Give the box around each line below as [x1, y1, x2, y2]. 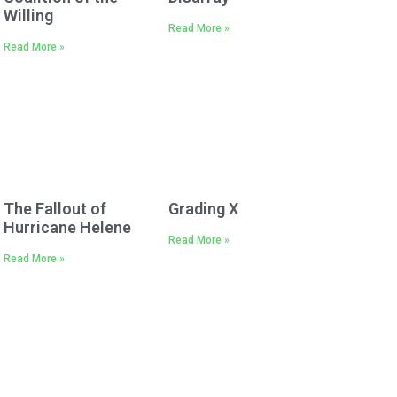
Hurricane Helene [4, 217, 131, 237]
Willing [4, 5, 53, 25]
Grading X [167, 198, 238, 218]
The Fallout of [4, 198, 106, 218]
